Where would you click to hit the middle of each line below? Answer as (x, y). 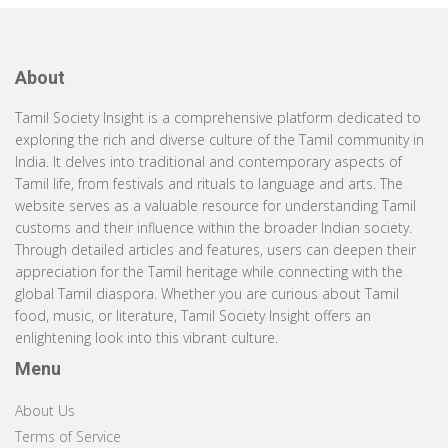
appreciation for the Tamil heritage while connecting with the (209, 272)
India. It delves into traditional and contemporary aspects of (208, 162)
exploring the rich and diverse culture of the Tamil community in (219, 140)
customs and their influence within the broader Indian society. (213, 228)
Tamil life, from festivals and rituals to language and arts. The (209, 184)
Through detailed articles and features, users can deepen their (215, 250)
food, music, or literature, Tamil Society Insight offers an (193, 316)
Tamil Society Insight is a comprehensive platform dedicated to (218, 118)
